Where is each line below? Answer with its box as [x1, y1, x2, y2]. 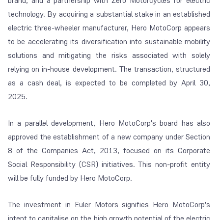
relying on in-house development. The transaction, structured [8, 64, 211, 75]
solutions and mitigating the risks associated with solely [8, 50, 211, 61]
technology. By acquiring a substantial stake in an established [8, 9, 211, 20]
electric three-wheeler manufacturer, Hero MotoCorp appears [8, 23, 211, 33]
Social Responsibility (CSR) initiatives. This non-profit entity [8, 159, 211, 170]
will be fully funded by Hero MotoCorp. [8, 173, 132, 184]
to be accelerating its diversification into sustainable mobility [8, 36, 211, 47]
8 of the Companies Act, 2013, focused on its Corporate [8, 145, 211, 156]
